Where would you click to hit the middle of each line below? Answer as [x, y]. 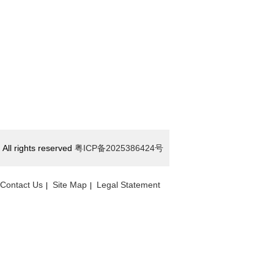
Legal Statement [128, 185]
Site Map [70, 185]
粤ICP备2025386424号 [119, 148]
